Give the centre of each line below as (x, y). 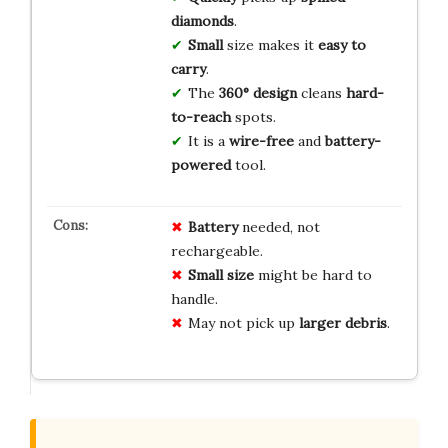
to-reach (200, 117)
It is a (208, 141)
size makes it (270, 45)
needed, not (278, 227)
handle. (194, 299)
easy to (341, 45)
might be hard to (312, 275)
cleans (321, 93)
